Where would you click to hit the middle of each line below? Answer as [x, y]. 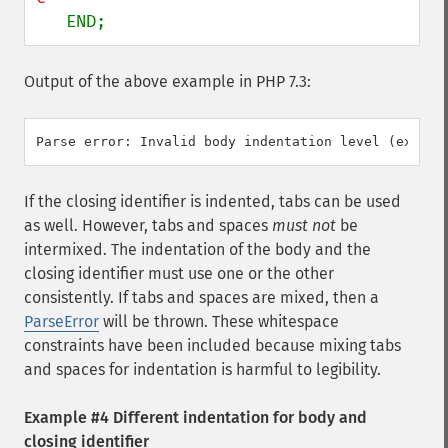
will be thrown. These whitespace [219, 321]
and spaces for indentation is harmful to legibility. [202, 369]
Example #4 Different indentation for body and [195, 417]
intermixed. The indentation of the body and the [197, 249]
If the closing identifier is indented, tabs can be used [212, 201]
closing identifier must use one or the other [179, 273]
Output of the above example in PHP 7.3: [167, 81]
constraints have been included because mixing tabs [212, 345]
